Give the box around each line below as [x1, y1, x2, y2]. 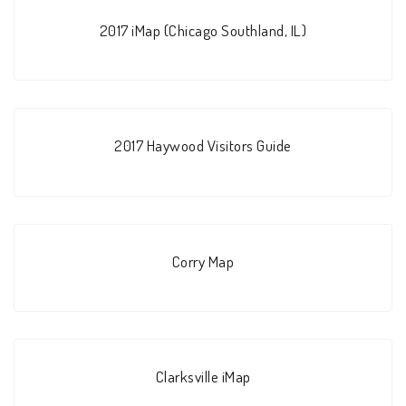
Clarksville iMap [155, 366, 251, 387]
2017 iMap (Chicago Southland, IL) [99, 20, 307, 41]
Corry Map [171, 250, 235, 271]
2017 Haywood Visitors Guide [114, 135, 292, 156]
